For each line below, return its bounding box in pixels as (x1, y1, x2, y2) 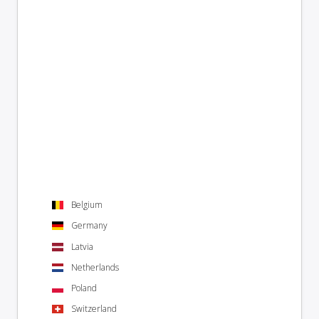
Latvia (71, 240, 93, 253)
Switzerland (71, 303, 117, 315)
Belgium (71, 199, 103, 211)
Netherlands (71, 261, 119, 273)
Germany (71, 219, 108, 232)
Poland (71, 282, 97, 295)
